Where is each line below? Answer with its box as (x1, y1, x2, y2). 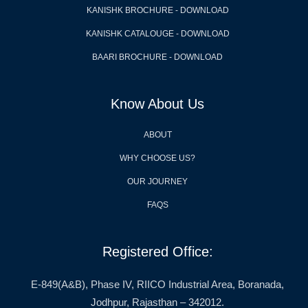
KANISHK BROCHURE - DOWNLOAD (86, 5, 229, 16)
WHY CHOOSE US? (120, 153, 195, 164)
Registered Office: (102, 244, 213, 260)
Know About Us (111, 96, 204, 112)
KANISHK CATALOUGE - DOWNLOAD (85, 29, 230, 39)
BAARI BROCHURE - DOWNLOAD (92, 52, 223, 63)
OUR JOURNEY (127, 177, 188, 187)
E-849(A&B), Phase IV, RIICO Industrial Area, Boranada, (31, 278, 284, 291)
